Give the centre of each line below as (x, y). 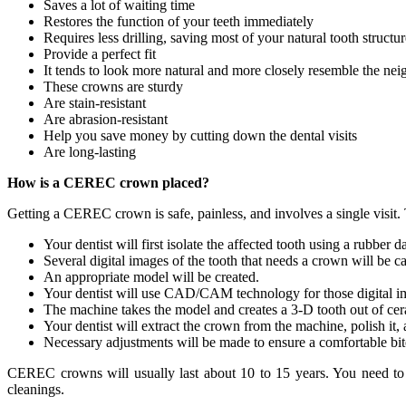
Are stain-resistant (97, 102)
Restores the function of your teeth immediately (179, 21)
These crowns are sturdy (115, 86)
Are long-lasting (92, 151)
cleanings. (38, 389)
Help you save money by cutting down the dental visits (200, 135)
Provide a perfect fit (101, 53)
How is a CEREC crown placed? (108, 182)
